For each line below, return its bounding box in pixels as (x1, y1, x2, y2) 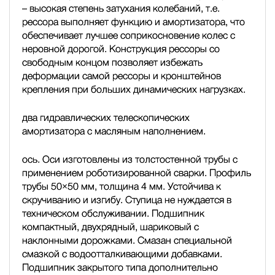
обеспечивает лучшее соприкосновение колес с (22, 29, 235, 41)
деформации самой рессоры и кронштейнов (22, 70, 221, 81)
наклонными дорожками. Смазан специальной (22, 234, 232, 246)
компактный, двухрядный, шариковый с (22, 221, 199, 232)
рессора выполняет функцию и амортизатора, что (22, 16, 245, 27)
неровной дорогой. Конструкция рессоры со (22, 43, 220, 54)
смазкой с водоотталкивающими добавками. (22, 248, 222, 259)
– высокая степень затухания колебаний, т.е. (22, 2, 220, 14)
